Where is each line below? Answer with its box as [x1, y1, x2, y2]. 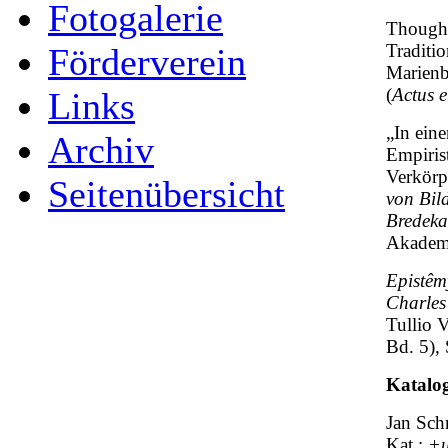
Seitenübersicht [48, 173, 285, 215]
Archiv [48, 129, 154, 171]
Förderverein [48, 41, 246, 83]
